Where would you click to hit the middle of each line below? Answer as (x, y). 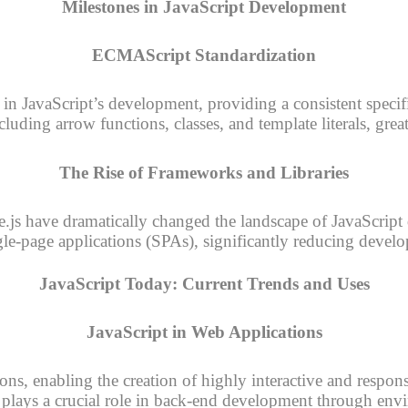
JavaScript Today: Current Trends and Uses (204, 283)
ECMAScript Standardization (204, 56)
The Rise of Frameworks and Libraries (204, 172)
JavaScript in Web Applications (204, 331)
